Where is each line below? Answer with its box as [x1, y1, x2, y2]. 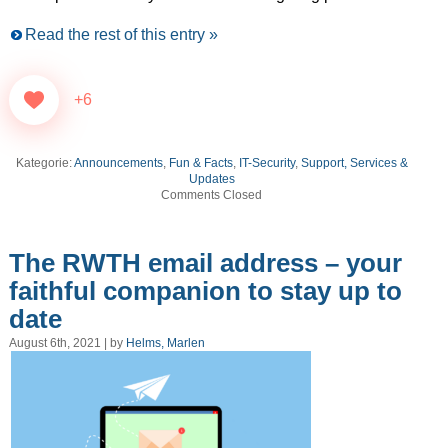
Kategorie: [15, 156, 74, 171]
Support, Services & [300, 156, 408, 171]
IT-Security [238, 156, 295, 171]
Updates [188, 172, 235, 187]
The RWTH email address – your [8, 247, 402, 278]
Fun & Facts [168, 156, 233, 171]
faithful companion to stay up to [8, 275, 402, 306]
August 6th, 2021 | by [8, 336, 126, 351]
